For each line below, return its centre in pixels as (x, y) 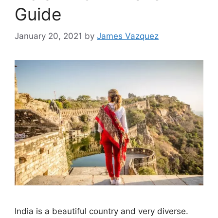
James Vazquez (128, 36)
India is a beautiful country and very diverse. (101, 211)
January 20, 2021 (48, 36)
